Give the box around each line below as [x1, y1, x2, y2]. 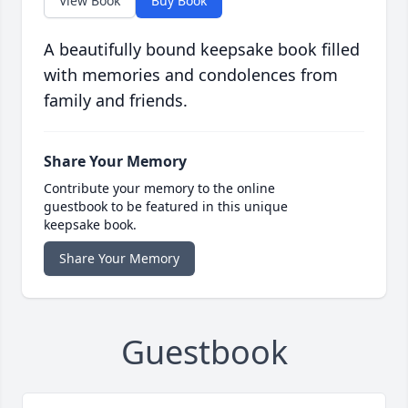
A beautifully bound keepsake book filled [44, 38, 360, 61]
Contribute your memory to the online [44, 179, 275, 198]
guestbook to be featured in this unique [44, 198, 288, 216]
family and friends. [44, 89, 188, 112]
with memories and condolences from [44, 64, 338, 87]
